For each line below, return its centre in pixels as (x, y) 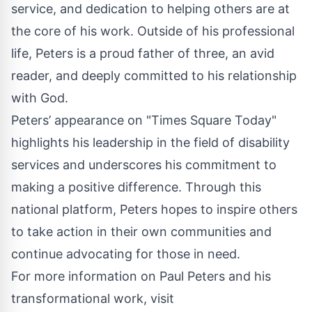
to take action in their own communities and (141, 231)
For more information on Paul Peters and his (141, 276)
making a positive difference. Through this (136, 187)
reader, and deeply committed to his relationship (154, 75)
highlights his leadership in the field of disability (150, 142)
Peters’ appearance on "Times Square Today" (144, 120)
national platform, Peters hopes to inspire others (154, 209)
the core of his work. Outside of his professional (153, 31)
